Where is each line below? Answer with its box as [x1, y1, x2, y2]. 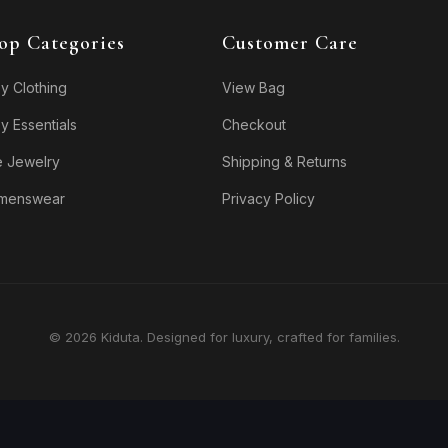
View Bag [221, 78, 285, 96]
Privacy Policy [221, 189, 315, 207]
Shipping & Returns [221, 152, 347, 170]
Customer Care [221, 30, 358, 55]
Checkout [221, 115, 286, 133]
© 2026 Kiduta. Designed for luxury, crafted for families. [48, 328, 400, 345]
